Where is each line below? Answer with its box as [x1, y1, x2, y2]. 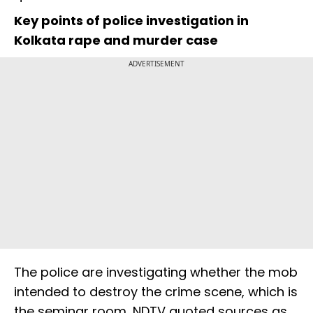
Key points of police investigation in [14, 12, 249, 30]
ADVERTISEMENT [129, 59, 184, 69]
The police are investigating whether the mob [14, 263, 298, 282]
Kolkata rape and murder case [14, 31, 218, 50]
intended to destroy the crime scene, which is [14, 283, 298, 301]
